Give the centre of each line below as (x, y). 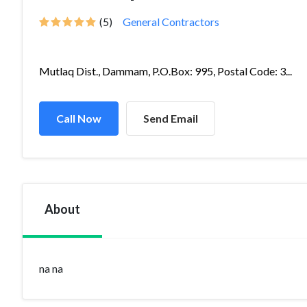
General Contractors (171, 22)
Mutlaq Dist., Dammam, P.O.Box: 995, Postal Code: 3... (165, 71)
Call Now (79, 118)
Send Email (171, 118)
